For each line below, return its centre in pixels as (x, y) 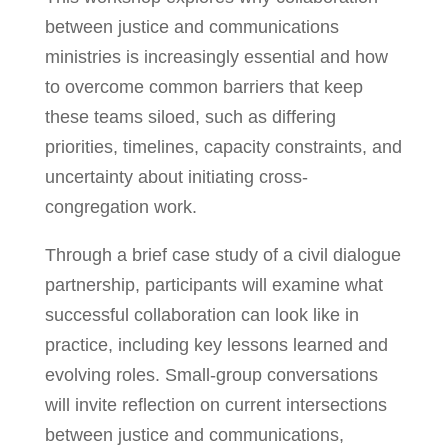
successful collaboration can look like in (201, 315)
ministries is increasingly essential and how (216, 57)
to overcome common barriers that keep (203, 87)
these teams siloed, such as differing (190, 117)
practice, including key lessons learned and (216, 345)
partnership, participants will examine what (213, 285)
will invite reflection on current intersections (215, 405)
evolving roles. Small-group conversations (211, 375)
